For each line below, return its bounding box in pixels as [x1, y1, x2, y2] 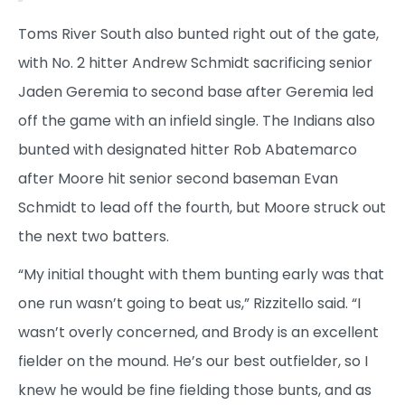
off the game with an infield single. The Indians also [18, 110, 375, 132]
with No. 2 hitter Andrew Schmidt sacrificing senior [18, 52, 372, 74]
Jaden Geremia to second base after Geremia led [18, 81, 373, 103]
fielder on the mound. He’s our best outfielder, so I [18, 351, 368, 372]
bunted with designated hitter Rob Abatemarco [18, 139, 357, 161]
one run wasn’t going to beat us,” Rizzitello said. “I [18, 293, 361, 315]
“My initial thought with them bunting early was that [18, 264, 384, 286]
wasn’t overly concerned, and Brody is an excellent [18, 322, 379, 344]
